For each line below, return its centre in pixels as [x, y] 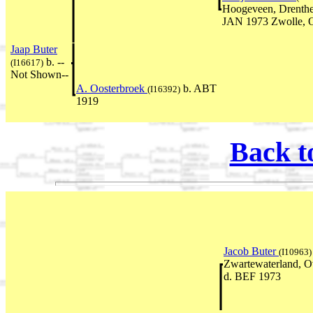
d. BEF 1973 [252, 276]
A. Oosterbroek [112, 89]
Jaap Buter [34, 50]
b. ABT [198, 89]
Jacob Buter [251, 251]
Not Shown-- [39, 75]
